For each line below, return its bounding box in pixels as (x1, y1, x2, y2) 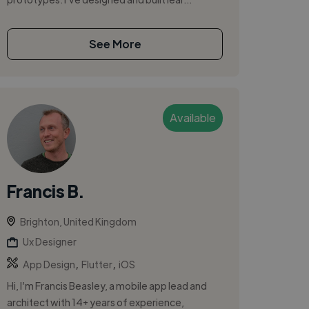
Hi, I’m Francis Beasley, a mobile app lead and (7, 279, 208, 292)
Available (170, 110, 217, 125)
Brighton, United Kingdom (20, 215, 137, 228)
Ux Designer (23, 235, 77, 248)
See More (88, 36, 141, 51)
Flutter (81, 257, 113, 270)
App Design (23, 257, 76, 270)
